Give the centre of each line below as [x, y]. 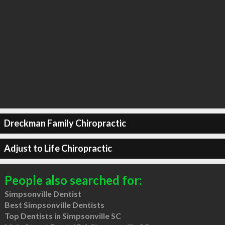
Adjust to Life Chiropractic [58, 148]
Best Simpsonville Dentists [54, 204]
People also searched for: [73, 180]
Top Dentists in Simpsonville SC [63, 215]
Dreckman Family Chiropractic [65, 123]
